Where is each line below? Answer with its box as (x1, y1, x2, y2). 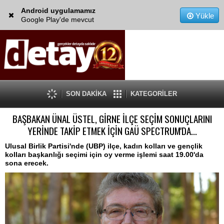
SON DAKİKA (66, 90, 106, 97)
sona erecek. (5, 159, 48, 167)
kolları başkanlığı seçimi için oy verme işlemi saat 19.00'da (5, 150, 203, 158)
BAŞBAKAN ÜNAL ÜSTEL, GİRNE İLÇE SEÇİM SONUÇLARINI (12, 111, 212, 126)
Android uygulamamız (20, 6, 95, 14)
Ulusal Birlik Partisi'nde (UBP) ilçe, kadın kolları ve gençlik (5, 142, 202, 150)
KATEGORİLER (130, 90, 177, 97)
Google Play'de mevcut (20, 15, 94, 23)
